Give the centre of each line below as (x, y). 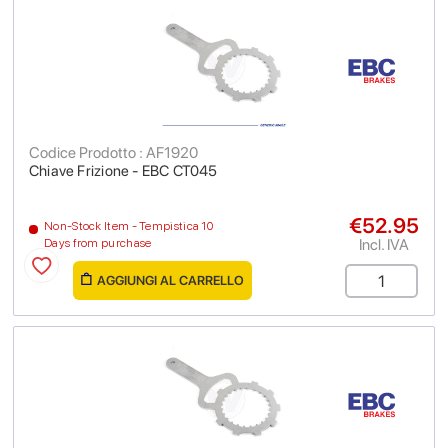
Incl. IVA (384, 244)
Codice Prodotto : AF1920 (113, 152)
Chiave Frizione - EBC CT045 (123, 171)
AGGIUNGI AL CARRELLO (170, 280)
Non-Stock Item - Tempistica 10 (129, 226)
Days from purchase (98, 243)
